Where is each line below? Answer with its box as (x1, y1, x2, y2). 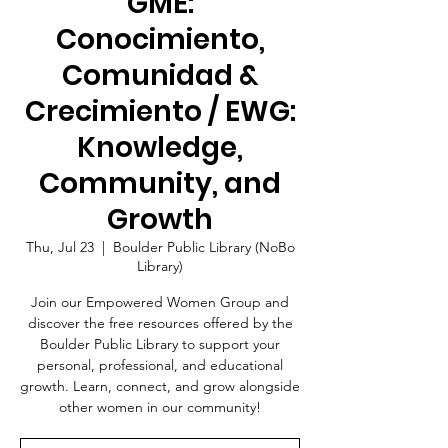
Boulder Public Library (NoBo (112, 238, 295, 256)
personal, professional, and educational (37, 356, 283, 374)
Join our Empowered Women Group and (31, 293, 289, 311)
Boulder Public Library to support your (40, 335, 280, 353)
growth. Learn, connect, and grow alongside (20, 377, 300, 395)
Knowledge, (77, 128, 243, 167)
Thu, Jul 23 (25, 238, 94, 256)
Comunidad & (61, 56, 259, 95)
